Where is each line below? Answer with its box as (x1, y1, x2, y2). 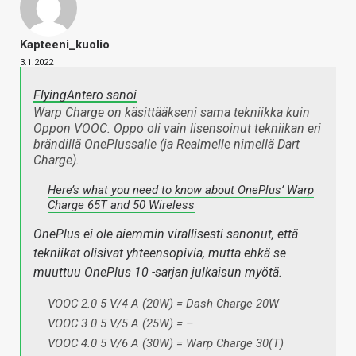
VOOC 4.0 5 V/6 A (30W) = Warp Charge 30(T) (48, 336, 284, 351)
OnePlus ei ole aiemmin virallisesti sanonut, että (33, 226, 298, 242)
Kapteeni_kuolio (20, 37, 110, 52)
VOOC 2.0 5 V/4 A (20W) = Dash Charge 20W (48, 296, 279, 311)
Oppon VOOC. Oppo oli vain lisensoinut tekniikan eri (33, 121, 321, 137)
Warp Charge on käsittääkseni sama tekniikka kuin (33, 105, 310, 121)
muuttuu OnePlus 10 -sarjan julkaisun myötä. (33, 265, 282, 281)
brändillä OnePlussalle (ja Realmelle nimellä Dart (33, 137, 300, 153)
